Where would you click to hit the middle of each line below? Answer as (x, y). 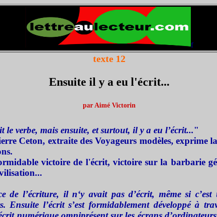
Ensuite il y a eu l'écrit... (109, 82)
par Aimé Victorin (109, 105)
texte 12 (109, 59)
